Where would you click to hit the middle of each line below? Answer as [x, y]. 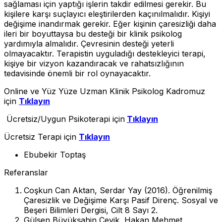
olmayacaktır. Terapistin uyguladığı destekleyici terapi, [105, 53]
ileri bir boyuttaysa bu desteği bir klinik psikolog [93, 33]
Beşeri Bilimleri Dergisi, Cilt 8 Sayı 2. [91, 210]
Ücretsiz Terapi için [41, 137]
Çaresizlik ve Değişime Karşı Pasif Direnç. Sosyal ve [121, 200]
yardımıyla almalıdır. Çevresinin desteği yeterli [89, 43]
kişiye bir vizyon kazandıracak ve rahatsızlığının [94, 63]
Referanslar [26, 172]
